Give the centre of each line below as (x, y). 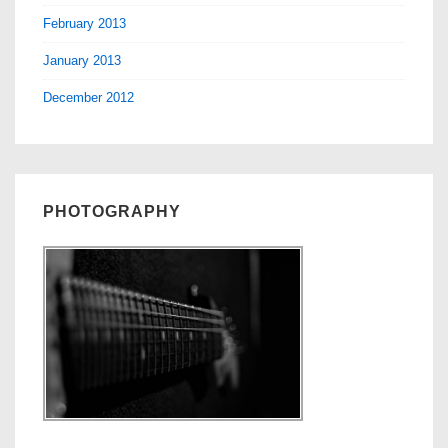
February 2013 (84, 24)
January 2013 (82, 61)
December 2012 (88, 98)
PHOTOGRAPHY (112, 212)
